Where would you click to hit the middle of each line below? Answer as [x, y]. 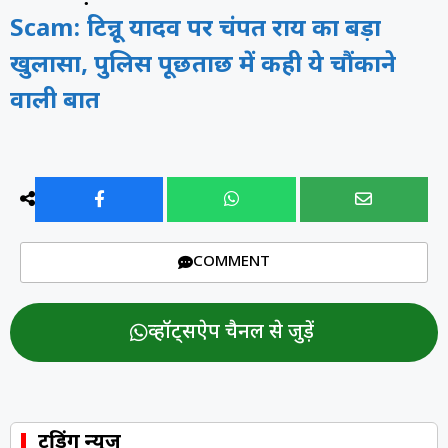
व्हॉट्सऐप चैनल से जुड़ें [230, 333]
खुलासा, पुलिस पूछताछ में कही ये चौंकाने [203, 66]
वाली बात [55, 102]
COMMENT [231, 263]
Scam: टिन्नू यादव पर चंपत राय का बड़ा [195, 30]
